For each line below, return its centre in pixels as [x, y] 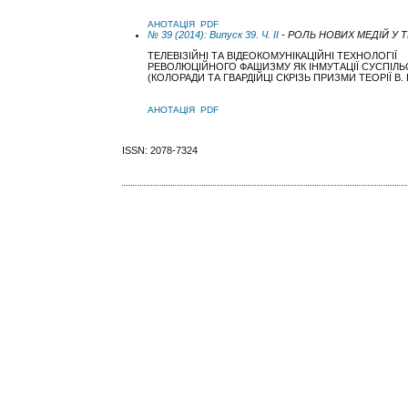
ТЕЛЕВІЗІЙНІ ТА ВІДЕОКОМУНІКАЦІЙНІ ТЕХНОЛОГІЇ [273, 56]
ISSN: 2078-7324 [160, 150]
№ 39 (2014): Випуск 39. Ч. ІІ [214, 34]
